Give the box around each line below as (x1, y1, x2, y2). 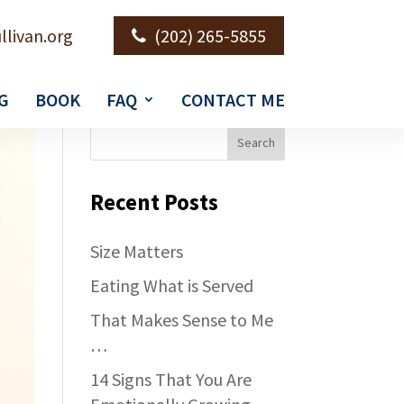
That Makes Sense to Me (90, 308, 274, 331)
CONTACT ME (181, 88, 285, 111)
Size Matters (90, 240, 184, 262)
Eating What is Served (90, 274, 254, 297)
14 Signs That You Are (90, 368, 252, 390)
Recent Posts (90, 188, 219, 216)
